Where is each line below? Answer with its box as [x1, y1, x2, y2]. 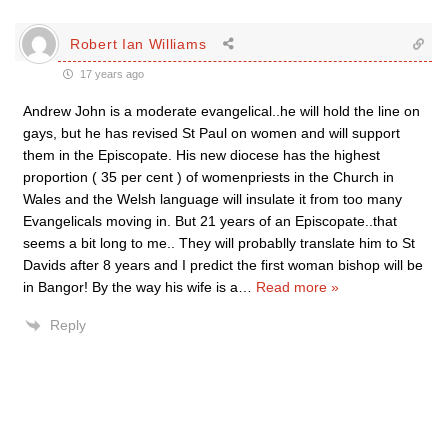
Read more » [256, 279, 339, 295]
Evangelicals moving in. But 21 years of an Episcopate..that [23, 213, 397, 229]
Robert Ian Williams [70, 35, 207, 52]
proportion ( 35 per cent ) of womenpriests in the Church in [23, 169, 394, 185]
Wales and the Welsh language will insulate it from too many [23, 191, 402, 207]
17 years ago [77, 68, 144, 80]
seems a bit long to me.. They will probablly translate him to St [23, 235, 415, 251]
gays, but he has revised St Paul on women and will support [23, 125, 400, 141]
